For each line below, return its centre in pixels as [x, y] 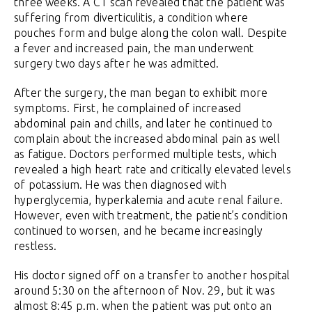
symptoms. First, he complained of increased [128, 108]
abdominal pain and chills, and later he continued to [143, 124]
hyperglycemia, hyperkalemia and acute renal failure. [148, 200]
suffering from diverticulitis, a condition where [131, 18]
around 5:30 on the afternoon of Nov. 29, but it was [145, 291]
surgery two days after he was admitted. [117, 64]
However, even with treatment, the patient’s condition [151, 216]
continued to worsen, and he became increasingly [138, 231]
